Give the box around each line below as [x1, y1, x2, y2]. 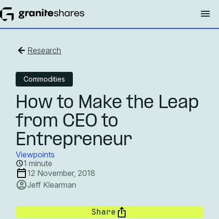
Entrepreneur [16, 131, 132, 150]
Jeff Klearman [27, 179, 76, 190]
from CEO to [16, 112, 118, 131]
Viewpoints [16, 149, 55, 159]
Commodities [23, 74, 65, 83]
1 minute [23, 158, 52, 168]
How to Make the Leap [16, 93, 199, 113]
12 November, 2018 [27, 168, 95, 178]
